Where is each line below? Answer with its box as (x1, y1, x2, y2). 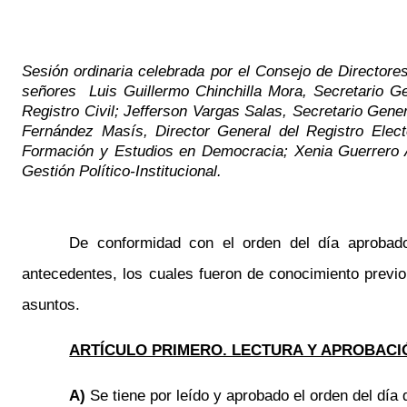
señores (22, 82, 84, 100)
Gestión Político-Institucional (22, 162, 218, 180)
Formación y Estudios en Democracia (22, 142, 283, 160)
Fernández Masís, (22, 122, 155, 140)
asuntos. (22, 295, 81, 313)
